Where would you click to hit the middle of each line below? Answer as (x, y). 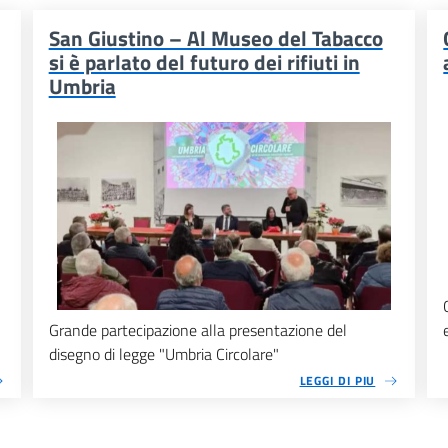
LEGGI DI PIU (337, 381)
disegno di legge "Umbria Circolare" (163, 354)
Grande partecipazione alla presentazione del (197, 330)
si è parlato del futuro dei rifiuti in (204, 62)
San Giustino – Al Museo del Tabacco (215, 38)
